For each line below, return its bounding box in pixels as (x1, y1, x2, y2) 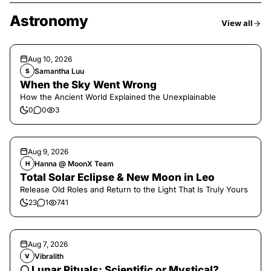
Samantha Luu (34, 66, 84, 76)
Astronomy (10, 12, 88, 30)
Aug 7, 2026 (28, 240, 68, 249)
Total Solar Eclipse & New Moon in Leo (20, 171, 215, 183)
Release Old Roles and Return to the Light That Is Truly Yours (20, 184, 248, 194)
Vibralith (34, 251, 64, 261)
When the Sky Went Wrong (20, 79, 157, 91)
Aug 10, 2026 (28, 54, 72, 64)
